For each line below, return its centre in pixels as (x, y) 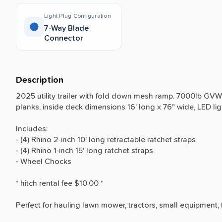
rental (49, 183)
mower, (114, 205)
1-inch (63, 150)
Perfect (28, 205)
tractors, (143, 205)
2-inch (64, 139)
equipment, (199, 205)
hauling (67, 205)
